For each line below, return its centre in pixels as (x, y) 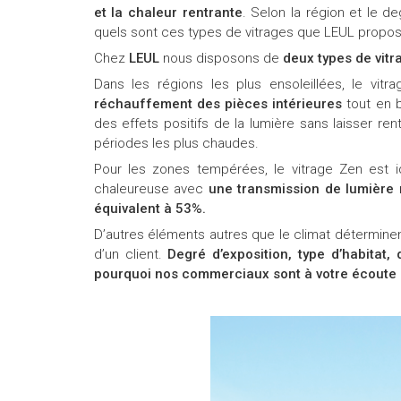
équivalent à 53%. (149, 208)
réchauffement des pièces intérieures (220, 103)
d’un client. (128, 254)
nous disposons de (221, 58)
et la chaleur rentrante (168, 12)
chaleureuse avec (151, 188)
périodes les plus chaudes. (176, 143)
